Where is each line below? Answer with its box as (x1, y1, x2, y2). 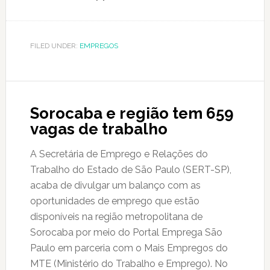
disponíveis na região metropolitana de (30, 211, 202, 222)
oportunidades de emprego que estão (30, 195, 199, 207)
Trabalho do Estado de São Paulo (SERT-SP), (30, 164, 231, 175)
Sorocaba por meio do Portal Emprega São (30, 227, 222, 238)
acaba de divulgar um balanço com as (30, 180, 201, 191)
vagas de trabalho (30, 120, 168, 138)
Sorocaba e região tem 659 (30, 104, 234, 122)
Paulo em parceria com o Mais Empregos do (30, 242, 228, 254)
